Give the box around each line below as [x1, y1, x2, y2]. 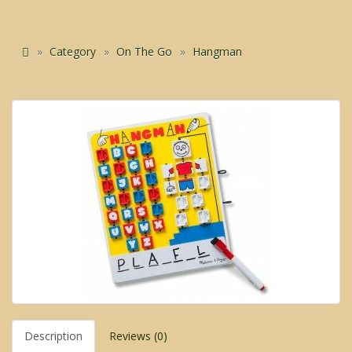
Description [24, 328, 82, 344]
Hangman [192, 44, 242, 60]
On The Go [116, 44, 172, 60]
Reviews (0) [109, 328, 167, 344]
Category [49, 44, 96, 60]
